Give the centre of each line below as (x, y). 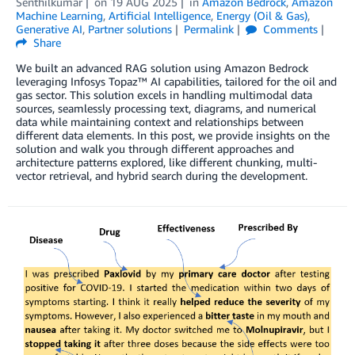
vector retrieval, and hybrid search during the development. (162, 176)
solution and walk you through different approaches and (155, 149)
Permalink (208, 29)
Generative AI (49, 29)
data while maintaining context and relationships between (160, 122)
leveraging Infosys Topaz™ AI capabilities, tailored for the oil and (176, 82)
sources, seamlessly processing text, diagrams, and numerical (166, 109)
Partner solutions (130, 29)
